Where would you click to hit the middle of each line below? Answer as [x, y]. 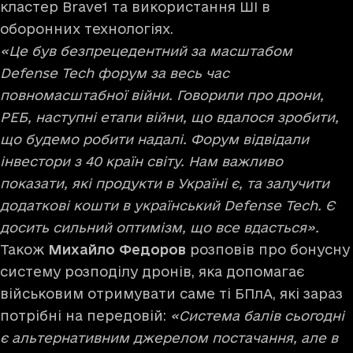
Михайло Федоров [117, 249]
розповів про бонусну [268, 249]
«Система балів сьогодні [257, 315]
